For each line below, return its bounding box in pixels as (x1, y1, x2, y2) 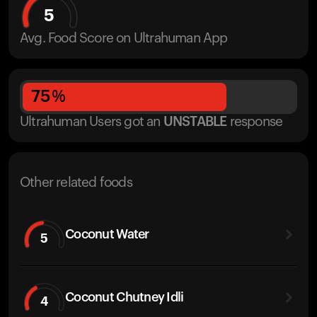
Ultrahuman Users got (20, 115, 144, 129)
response (229, 115, 283, 129)
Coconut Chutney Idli (65, 290, 184, 304)
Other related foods (20, 176, 132, 190)
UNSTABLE (163, 115, 227, 129)
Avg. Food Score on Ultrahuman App (20, 32, 228, 45)
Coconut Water (65, 227, 149, 241)
